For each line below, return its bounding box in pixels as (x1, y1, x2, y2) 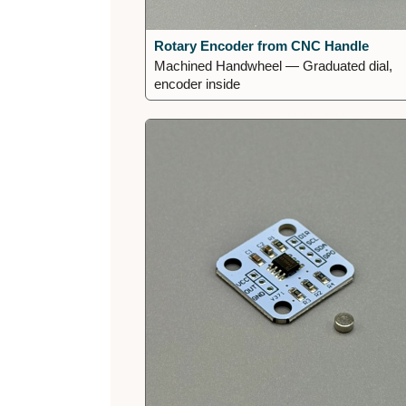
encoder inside (154, 75, 241, 92)
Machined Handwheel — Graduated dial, (154, 57, 393, 73)
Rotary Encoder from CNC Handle (154, 37, 370, 53)
